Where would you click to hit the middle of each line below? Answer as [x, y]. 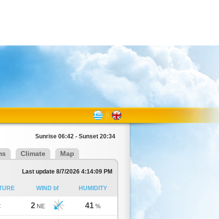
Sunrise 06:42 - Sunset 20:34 [75, 136]
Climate [33, 153]
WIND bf [47, 188]
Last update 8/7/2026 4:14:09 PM [67, 172]
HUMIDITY [93, 188]
